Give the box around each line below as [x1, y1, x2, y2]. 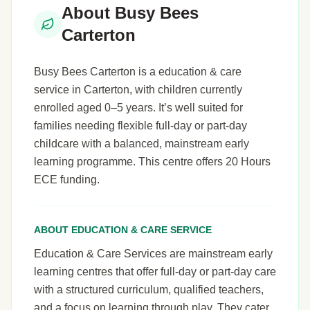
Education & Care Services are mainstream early [34, 248, 273, 260]
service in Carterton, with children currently [34, 84, 242, 96]
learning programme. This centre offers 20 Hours [34, 156, 271, 168]
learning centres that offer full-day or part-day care [34, 266, 276, 278]
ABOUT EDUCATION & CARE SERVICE [34, 224, 212, 236]
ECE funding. [34, 174, 100, 186]
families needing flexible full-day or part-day [34, 120, 247, 132]
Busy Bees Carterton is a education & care [34, 66, 241, 78]
